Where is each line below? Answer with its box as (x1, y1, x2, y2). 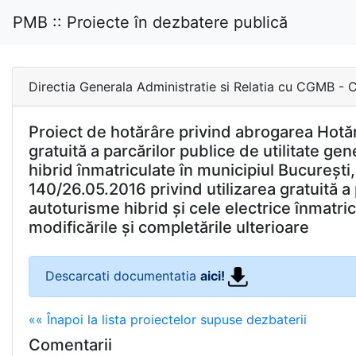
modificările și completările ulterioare (29, 218, 309, 237)
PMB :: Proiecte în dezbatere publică (13, 13, 288, 32)
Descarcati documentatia (45, 268, 200, 284)
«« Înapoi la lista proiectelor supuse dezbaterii (29, 311, 307, 328)
